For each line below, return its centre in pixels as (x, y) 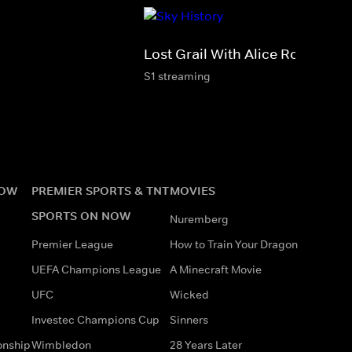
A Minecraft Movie (216, 269)
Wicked (189, 294)
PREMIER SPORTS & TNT (100, 190)
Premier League (72, 244)
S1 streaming (177, 76)
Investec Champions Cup (95, 319)
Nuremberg (199, 219)
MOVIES (192, 190)
